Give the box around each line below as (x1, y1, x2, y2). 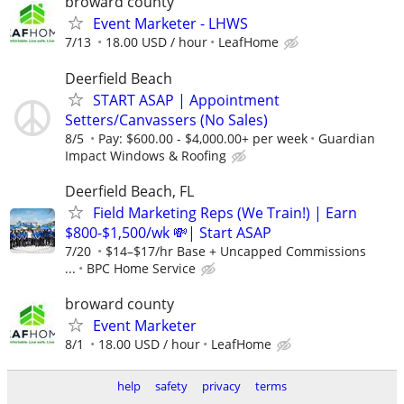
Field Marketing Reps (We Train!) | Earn (93, 202, 357, 223)
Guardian (318, 129, 375, 147)
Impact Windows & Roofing (65, 146, 226, 164)
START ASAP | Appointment (93, 89, 280, 110)
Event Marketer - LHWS (93, 14, 248, 34)
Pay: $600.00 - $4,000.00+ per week (98, 129, 308, 147)
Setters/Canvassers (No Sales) (65, 109, 268, 130)
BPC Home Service (87, 259, 196, 277)
